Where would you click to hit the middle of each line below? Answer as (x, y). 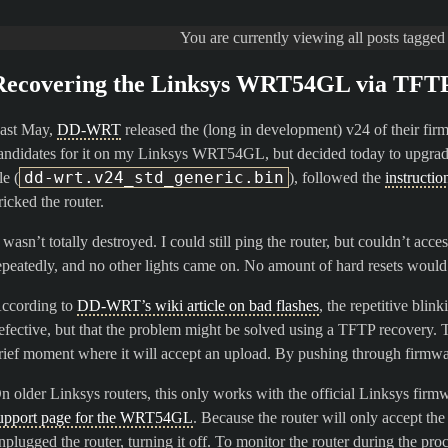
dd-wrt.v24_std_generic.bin (154, 177)
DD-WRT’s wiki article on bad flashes (198, 305)
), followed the (337, 177)
